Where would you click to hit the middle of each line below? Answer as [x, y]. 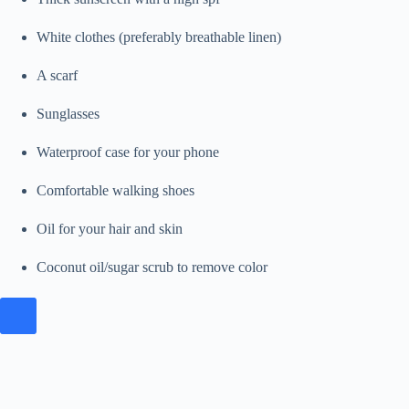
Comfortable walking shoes [115, 191]
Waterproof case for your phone [128, 152]
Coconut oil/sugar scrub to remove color [152, 267]
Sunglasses [68, 114]
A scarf [57, 76]
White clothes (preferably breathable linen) [159, 37]
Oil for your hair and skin [110, 229]
